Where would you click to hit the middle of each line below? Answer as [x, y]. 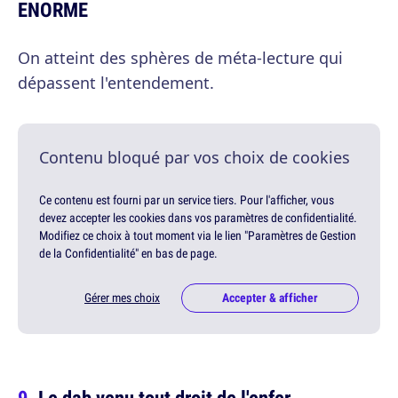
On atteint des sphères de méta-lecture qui [180, 58]
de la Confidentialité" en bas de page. [128, 254]
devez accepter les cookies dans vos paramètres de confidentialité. [198, 218]
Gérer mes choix [122, 298]
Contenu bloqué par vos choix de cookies [195, 158]
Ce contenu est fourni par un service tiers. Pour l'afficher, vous [187, 200]
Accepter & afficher [270, 298]
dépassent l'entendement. [116, 83]
